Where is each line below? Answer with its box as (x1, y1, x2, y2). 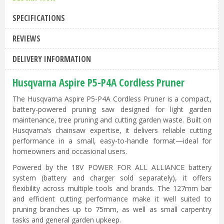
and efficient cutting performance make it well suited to (12, 193, 211, 203)
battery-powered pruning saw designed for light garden (12, 104, 211, 114)
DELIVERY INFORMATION (12, 53, 91, 65)
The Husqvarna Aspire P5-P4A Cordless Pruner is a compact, (12, 94, 211, 104)
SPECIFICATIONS (12, 12, 65, 24)
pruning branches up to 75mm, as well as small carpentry (12, 204, 211, 214)
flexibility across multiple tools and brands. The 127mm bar (12, 183, 211, 193)
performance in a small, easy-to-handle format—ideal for (12, 136, 211, 146)
